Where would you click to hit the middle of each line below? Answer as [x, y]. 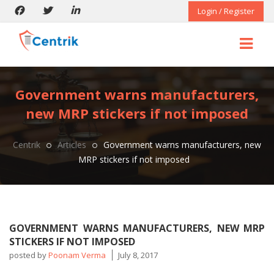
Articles [72, 145]
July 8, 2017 [138, 255]
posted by [29, 255]
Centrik [27, 145]
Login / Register [226, 11]
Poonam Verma [77, 255]
